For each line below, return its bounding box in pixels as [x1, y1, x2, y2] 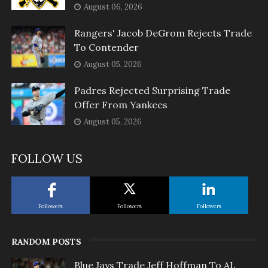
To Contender [74, 41, 139, 54]
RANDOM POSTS [11, 236, 81, 248]
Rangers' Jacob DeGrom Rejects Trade [74, 27, 252, 39]
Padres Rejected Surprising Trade [74, 84, 230, 97]
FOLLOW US [11, 151, 83, 166]
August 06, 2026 [83, 2, 142, 13]
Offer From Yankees [74, 99, 167, 111]
